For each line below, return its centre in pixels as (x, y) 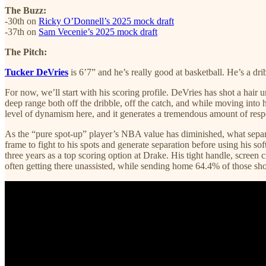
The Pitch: (26, 52)
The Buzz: (26, 10)
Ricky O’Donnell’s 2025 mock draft (106, 21)
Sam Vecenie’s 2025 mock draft (98, 31)
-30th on (22, 21)
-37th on (22, 31)
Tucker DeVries (37, 72)
